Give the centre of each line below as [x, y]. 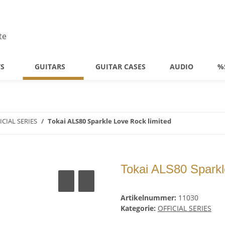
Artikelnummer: [149, 198]
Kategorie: [139, 208]
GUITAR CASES [121, 67]
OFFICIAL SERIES [185, 208]
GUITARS [50, 67]
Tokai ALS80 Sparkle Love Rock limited [109, 121]
